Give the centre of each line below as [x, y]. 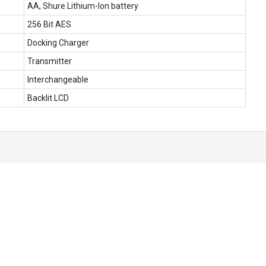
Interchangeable [58, 79]
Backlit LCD [48, 98]
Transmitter [50, 61]
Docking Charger [58, 42]
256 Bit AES [49, 24]
